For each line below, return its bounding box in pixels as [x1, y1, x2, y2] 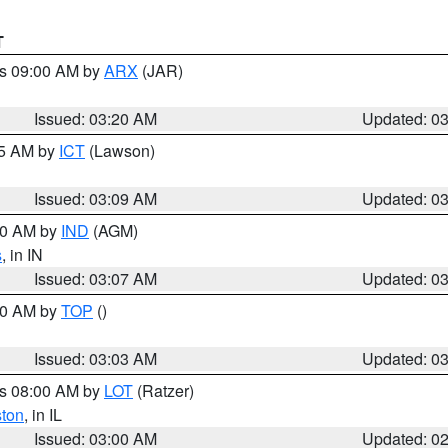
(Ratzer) [133, 379, 194, 402]
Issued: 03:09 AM [34, 187, 158, 210]
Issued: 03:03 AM [34, 347, 158, 370]
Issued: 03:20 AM [34, 107, 158, 130]
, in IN [2, 243, 43, 266]
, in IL [24, 403, 62, 426]
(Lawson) [85, 139, 155, 162]
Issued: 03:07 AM [34, 267, 158, 290]
